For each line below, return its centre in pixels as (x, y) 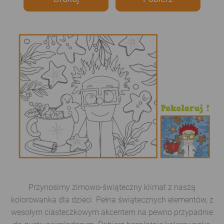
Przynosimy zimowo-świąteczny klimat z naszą (112, 187)
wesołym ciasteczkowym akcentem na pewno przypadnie (112, 212)
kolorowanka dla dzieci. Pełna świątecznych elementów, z (112, 199)
